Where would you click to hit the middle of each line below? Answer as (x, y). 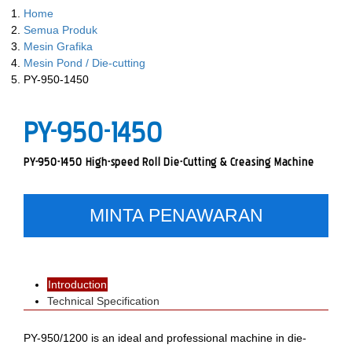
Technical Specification (103, 301)
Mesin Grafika (58, 46)
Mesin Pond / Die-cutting (84, 63)
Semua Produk (60, 30)
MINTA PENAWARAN (176, 215)
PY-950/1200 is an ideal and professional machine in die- (165, 338)
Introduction (77, 284)
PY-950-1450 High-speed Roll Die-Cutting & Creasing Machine (169, 162)
